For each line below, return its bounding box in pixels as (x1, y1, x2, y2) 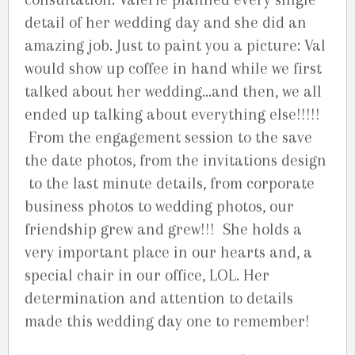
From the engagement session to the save (25, 128, 312, 147)
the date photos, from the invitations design (25, 151, 326, 170)
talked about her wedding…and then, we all (25, 82, 322, 101)
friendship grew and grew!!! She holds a (25, 219, 302, 239)
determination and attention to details (25, 288, 293, 307)
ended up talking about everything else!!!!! (25, 105, 320, 124)
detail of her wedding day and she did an (25, 13, 307, 32)
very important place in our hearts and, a (25, 242, 312, 261)
